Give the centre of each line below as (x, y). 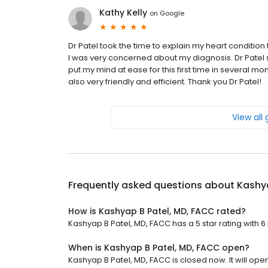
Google (172, 13)
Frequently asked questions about (153, 185)
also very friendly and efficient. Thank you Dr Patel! (165, 82)
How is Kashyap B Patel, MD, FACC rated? (157, 211)
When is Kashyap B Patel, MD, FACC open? (159, 248)
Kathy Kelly (123, 13)
